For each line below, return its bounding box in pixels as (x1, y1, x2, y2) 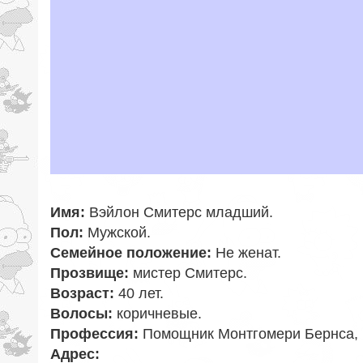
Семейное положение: (50, 245, 211, 262)
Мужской (88, 224, 147, 241)
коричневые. (113, 305, 202, 322)
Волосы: (50, 305, 113, 322)
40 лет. (114, 285, 164, 302)
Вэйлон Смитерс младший (89, 204, 269, 221)
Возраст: (50, 285, 114, 302)
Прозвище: (50, 265, 129, 282)
